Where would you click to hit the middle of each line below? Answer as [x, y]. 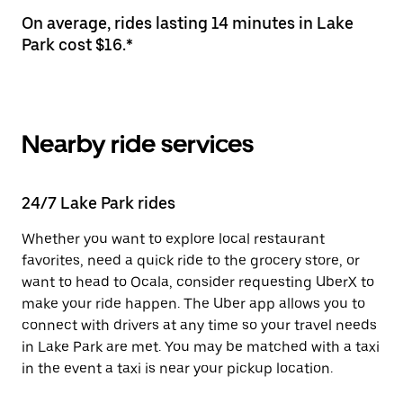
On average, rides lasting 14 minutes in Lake [188, 23]
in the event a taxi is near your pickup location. [177, 368]
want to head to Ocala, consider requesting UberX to [198, 282]
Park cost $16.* [77, 45]
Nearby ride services [138, 144]
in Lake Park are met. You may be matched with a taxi [201, 347]
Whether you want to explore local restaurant [173, 239]
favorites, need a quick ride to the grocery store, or [191, 260]
